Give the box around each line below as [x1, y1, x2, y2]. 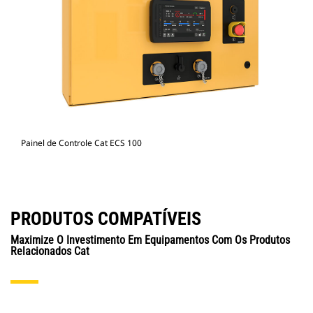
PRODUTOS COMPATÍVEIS [10, 208, 201, 230]
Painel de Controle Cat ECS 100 [21, 137, 142, 150]
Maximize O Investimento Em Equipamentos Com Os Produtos [10, 233, 290, 247]
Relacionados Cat [10, 245, 89, 259]
